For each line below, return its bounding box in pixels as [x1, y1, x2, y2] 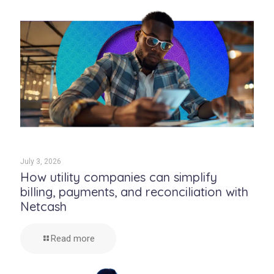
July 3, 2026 [20, 157, 61, 166]
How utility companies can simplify [20, 169, 217, 185]
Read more [51, 233, 95, 245]
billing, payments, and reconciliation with [20, 184, 248, 200]
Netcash [20, 199, 67, 215]
